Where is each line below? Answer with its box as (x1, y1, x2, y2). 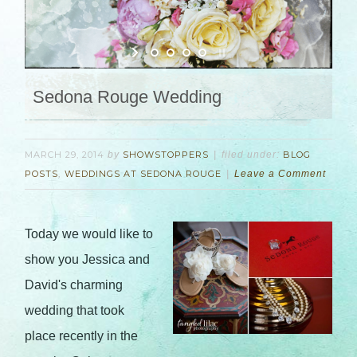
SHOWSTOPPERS (123, 149, 210, 160)
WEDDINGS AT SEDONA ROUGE (65, 168, 222, 179)
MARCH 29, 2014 (25, 149, 105, 160)
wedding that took (25, 304, 125, 317)
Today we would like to (25, 227, 154, 241)
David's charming (25, 278, 124, 292)
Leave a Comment (234, 168, 327, 179)
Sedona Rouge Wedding (33, 87, 222, 107)
